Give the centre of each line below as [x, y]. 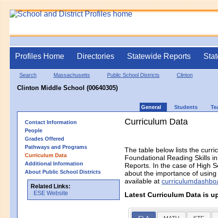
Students [186, 107]
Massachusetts [72, 75]
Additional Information [54, 163]
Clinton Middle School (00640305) [67, 88]
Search [28, 75]
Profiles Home [40, 56]
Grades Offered [45, 138]
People [34, 130]
